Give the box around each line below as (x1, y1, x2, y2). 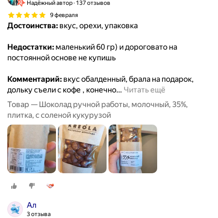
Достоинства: (7, 21, 58, 31)
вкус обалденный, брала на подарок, (62, 74, 194, 84)
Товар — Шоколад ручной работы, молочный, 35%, (7, 100, 188, 109)
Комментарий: (7, 74, 62, 84)
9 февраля (50, 11, 78, 18)
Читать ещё (124, 85, 165, 95)
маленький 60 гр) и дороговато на (54, 42, 177, 52)
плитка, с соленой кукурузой (7, 110, 111, 120)
